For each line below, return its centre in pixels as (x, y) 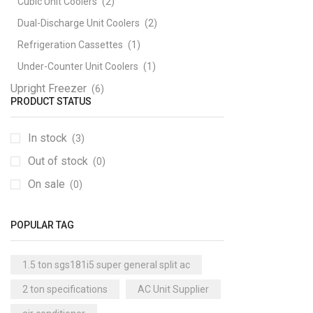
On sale (48, 184)
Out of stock (59, 161)
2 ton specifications (65, 289)
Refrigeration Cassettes (70, 44)
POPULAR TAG (42, 225)
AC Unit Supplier (173, 289)
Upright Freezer (49, 88)
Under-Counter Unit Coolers (78, 66)
